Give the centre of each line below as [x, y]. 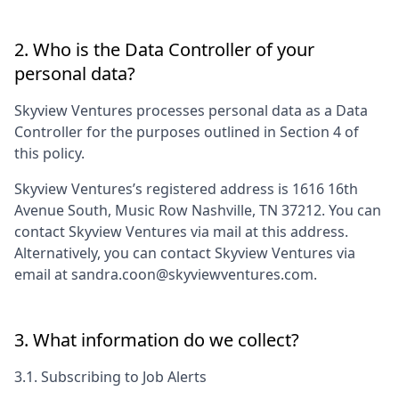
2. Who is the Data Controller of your [164, 49]
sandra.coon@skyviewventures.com [192, 274]
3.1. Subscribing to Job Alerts [110, 377]
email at [43, 274]
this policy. [49, 153]
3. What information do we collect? [157, 340]
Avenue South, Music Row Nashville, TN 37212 [168, 210]
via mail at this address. [268, 232]
